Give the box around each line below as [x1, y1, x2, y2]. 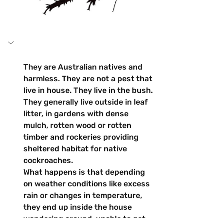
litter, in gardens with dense [23, 109, 130, 118]
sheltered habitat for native [23, 144, 129, 153]
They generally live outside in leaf [23, 97, 150, 107]
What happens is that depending [23, 167, 147, 177]
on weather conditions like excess [23, 179, 152, 188]
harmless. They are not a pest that [23, 73, 154, 83]
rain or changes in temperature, [23, 190, 144, 200]
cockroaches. [23, 155, 73, 165]
